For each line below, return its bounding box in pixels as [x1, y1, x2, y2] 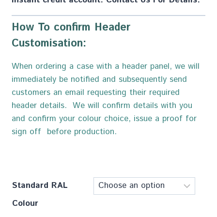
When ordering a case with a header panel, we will [12, 61, 200, 73]
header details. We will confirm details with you [12, 100, 192, 112]
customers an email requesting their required [12, 87, 180, 99]
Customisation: [12, 36, 86, 52]
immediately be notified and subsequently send [12, 74, 187, 86]
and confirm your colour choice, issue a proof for [12, 113, 197, 125]
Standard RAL [12, 180, 68, 192]
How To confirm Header [12, 20, 130, 36]
